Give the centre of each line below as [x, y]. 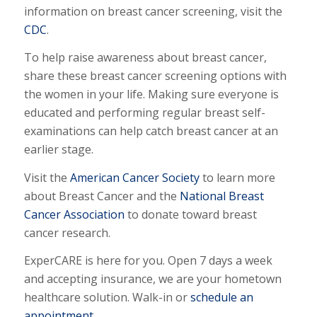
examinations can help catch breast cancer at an [151, 131]
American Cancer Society [134, 177]
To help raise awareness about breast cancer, [145, 58]
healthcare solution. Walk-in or [107, 298]
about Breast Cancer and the [102, 196]
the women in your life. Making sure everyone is [151, 94]
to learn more [237, 177]
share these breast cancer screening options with [155, 76]
